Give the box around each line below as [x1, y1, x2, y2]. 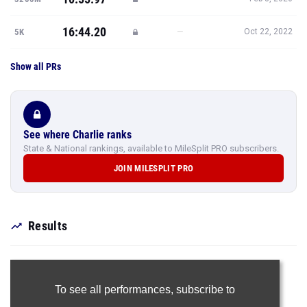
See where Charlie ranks [23, 128, 132, 141]
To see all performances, [54, 284, 176, 295]
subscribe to [175, 284, 235, 295]
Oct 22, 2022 [244, 27, 293, 36]
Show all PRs [10, 61, 61, 72]
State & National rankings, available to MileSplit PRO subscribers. [23, 143, 279, 153]
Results [28, 219, 68, 233]
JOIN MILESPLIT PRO [113, 163, 194, 173]
